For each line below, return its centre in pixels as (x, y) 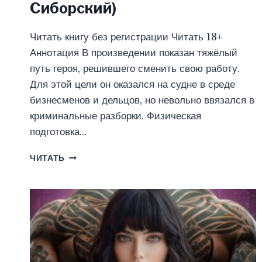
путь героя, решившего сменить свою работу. (135, 69)
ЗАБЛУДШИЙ (94, 156)
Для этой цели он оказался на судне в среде (132, 85)
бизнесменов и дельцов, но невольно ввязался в (142, 101)
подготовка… (58, 132)
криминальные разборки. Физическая (116, 116)
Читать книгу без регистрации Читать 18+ (126, 37)
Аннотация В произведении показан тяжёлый (134, 53)
